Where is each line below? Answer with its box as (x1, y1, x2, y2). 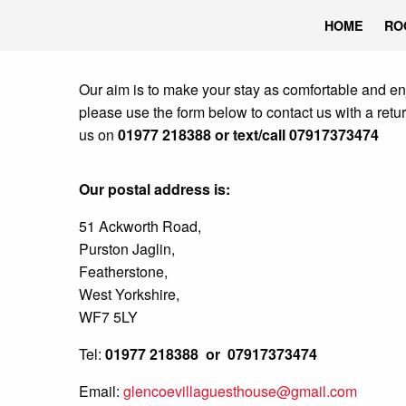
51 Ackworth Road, (79, 216, 201, 237)
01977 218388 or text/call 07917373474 (118, 124, 379, 145)
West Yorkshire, (79, 284, 179, 304)
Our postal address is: (79, 179, 230, 199)
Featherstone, (79, 261, 168, 282)
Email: (79, 381, 123, 401)
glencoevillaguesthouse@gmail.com (123, 381, 357, 401)
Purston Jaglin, (79, 238, 175, 259)
